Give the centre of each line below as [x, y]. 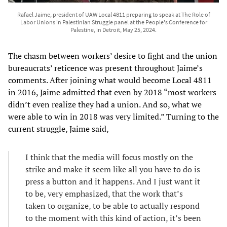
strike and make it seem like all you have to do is [113, 169]
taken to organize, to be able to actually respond [112, 206]
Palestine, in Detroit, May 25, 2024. [113, 30]
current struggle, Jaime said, [59, 129]
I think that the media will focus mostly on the [109, 157]
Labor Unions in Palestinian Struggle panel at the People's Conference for [113, 22]
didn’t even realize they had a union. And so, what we [105, 105]
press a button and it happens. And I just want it [113, 182]
